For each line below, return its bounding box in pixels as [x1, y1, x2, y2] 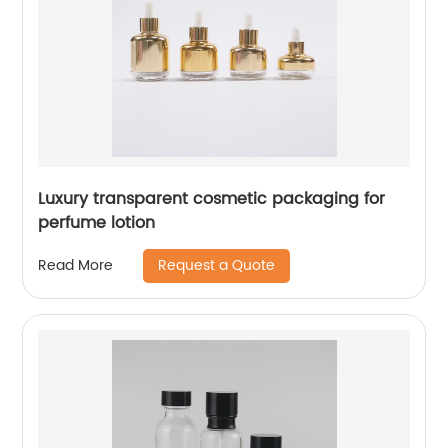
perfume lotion [38, 209, 156, 236]
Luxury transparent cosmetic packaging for [38, 185, 386, 212]
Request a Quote [158, 253, 276, 277]
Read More [38, 254, 114, 278]
